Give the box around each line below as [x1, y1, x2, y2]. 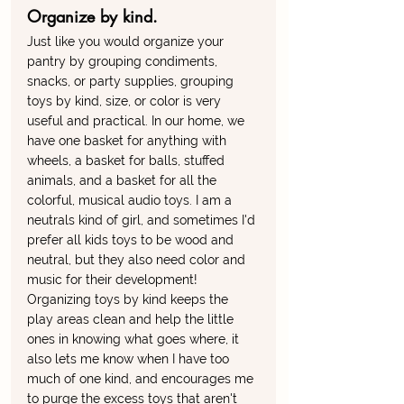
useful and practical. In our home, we [27, 114, 248, 129]
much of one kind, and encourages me [27, 372, 257, 387]
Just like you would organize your [27, 34, 227, 50]
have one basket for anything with [27, 133, 230, 149]
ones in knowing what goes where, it [27, 332, 243, 347]
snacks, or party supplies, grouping [27, 74, 237, 89]
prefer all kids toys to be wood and [27, 233, 237, 248]
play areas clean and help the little [27, 312, 237, 327]
